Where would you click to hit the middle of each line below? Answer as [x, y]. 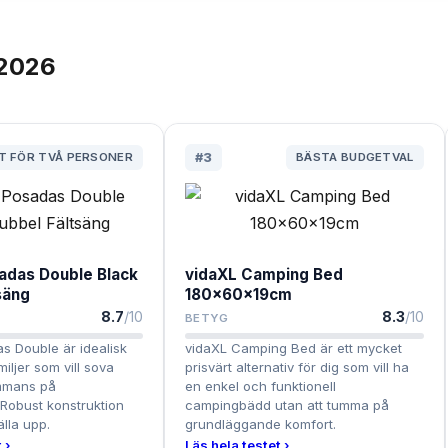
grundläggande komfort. [260, 424]
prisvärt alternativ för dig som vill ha [296, 367]
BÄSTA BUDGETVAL [355, 157]
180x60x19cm [238, 295]
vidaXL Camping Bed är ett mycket [293, 348]
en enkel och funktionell [260, 386]
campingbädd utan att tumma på [286, 405]
